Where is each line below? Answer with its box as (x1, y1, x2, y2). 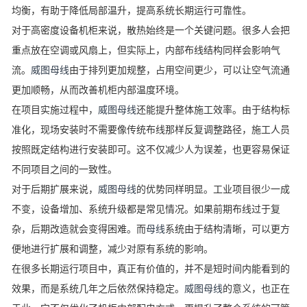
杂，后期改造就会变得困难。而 (12, 223, 146, 234)
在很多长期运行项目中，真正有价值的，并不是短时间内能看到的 (12, 263, 290, 274)
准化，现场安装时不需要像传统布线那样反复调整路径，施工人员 (12, 124, 290, 135)
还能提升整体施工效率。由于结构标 (136, 104, 290, 115)
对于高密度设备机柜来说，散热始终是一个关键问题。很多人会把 (12, 25, 290, 36)
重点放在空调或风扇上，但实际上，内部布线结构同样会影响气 (12, 45, 280, 56)
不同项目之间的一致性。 (12, 164, 117, 175)
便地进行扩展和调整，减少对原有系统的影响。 (12, 243, 213, 254)
